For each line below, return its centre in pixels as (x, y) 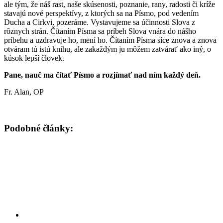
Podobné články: (39, 128)
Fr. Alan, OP (24, 92)
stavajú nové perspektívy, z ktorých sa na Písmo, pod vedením (101, 13)
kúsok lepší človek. (34, 58)
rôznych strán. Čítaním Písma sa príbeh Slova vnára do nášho (100, 31)
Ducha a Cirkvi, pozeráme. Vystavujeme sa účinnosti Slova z (100, 22)
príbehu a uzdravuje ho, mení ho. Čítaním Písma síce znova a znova (110, 40)
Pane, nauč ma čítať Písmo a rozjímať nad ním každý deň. (102, 75)
